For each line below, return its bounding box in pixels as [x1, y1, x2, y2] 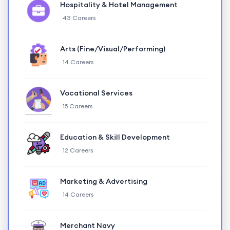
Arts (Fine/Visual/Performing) [60, 44, 165, 53]
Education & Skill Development [60, 132, 170, 142]
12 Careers [63, 146, 93, 154]
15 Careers [63, 102, 92, 110]
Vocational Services [60, 88, 132, 98]
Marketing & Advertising [60, 176, 147, 186]
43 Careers [63, 13, 95, 22]
